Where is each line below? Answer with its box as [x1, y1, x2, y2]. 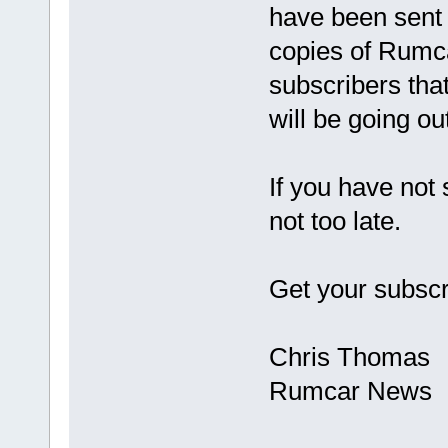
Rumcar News [268, 376, 432, 407]
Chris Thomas [268, 342, 430, 373]
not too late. [268, 206, 401, 237]
